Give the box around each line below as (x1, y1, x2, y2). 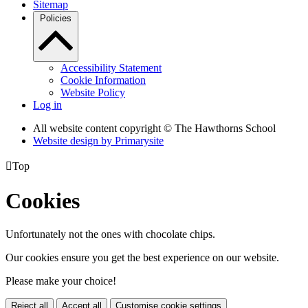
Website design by (33, 135, 115, 147)
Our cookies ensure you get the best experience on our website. (5, 252, 279, 264)
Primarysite (115, 135, 164, 147)
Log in (33, 99, 62, 111)
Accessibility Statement (60, 62, 162, 74)
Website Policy (60, 87, 125, 99)
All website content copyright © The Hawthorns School (33, 122, 276, 135)
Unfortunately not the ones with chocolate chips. (5, 228, 215, 241)
